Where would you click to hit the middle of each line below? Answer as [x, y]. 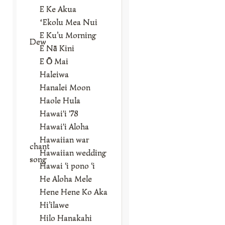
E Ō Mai [54, 61]
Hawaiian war [64, 139]
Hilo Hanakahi [66, 218]
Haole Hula [60, 100]
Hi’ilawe [54, 205]
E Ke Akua [58, 9]
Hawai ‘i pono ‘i [67, 165]
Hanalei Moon [65, 87]
